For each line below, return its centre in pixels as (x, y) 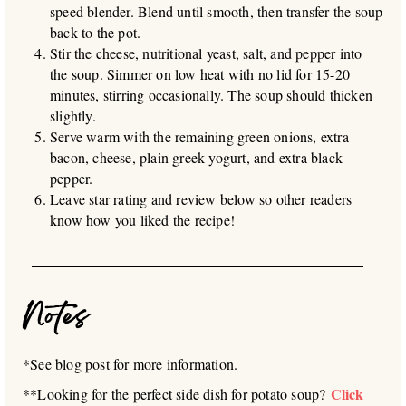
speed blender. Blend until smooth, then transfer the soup (217, 12)
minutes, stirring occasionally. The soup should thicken (212, 95)
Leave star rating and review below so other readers (201, 199)
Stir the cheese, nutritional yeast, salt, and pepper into (206, 53)
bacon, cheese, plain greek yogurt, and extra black (197, 158)
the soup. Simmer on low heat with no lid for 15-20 (200, 74)
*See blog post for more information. (130, 364)
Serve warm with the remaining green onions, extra (199, 137)
